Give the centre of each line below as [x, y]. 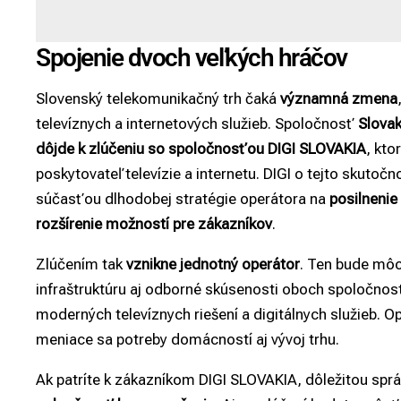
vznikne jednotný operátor [213, 264]
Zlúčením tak [81, 264]
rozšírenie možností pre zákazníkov [154, 224]
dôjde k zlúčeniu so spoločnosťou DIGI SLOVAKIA [201, 149]
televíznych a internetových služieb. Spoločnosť [197, 124]
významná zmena [339, 99]
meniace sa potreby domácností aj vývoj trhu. [188, 340]
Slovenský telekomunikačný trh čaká [158, 99]
